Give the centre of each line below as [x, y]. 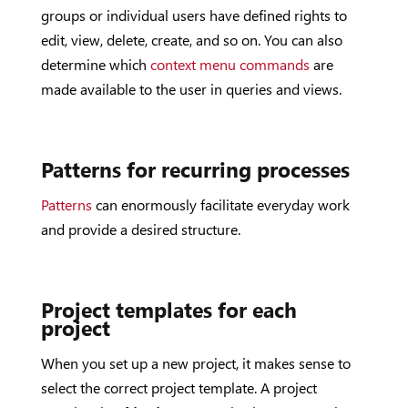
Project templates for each [168, 309]
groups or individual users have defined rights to [194, 15]
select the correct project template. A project [178, 388]
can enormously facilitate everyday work [220, 204]
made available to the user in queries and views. [191, 89]
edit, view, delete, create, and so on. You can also [191, 40]
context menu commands [229, 64]
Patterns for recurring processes [195, 169]
